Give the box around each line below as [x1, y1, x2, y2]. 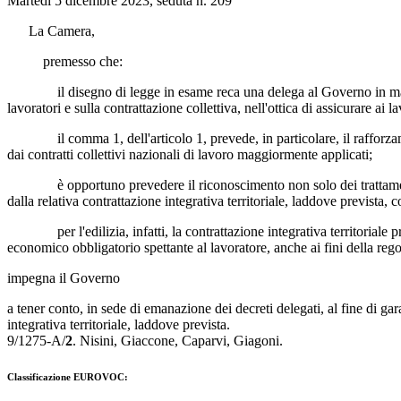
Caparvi [182, 332, 226, 348]
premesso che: [7, 53, 123, 69]
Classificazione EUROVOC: [7, 371, 128, 382]
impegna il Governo [7, 269, 120, 286]
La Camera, [7, 22, 95, 38]
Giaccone [121, 332, 175, 348]
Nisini [80, 332, 114, 348]
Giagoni [234, 332, 279, 348]
